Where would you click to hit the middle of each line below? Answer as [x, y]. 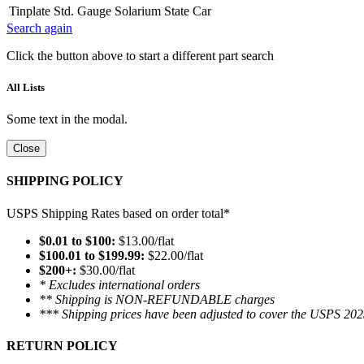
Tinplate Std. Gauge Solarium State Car [110, 11]
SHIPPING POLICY [65, 181]
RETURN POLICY [62, 346]
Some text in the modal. [67, 119]
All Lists [26, 88]
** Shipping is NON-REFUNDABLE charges [157, 299]
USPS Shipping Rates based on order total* [118, 213]
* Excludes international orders [119, 284]
